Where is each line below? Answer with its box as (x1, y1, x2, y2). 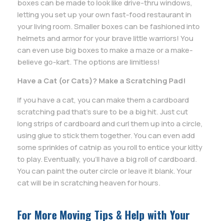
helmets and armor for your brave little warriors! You (17, 33, 193, 43)
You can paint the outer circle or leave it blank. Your (17, 165, 192, 176)
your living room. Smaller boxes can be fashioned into (17, 21, 200, 32)
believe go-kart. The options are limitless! (17, 56, 160, 67)
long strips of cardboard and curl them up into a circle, (17, 118, 203, 129)
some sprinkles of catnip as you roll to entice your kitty (17, 142, 202, 152)
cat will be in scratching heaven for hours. (17, 177, 160, 188)
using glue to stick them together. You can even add (17, 130, 195, 141)
